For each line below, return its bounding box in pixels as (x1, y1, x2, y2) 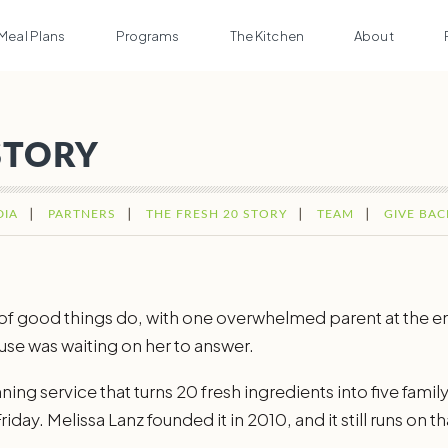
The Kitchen (229, 27, 304, 44)
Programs (115, 27, 180, 44)
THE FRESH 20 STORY (146, 208, 287, 220)
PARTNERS (48, 208, 116, 220)
